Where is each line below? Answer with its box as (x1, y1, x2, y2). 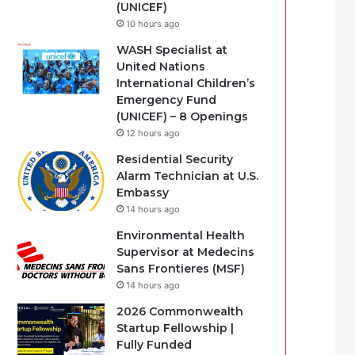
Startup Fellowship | (116, 321, 235, 335)
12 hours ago (126, 128, 181, 139)
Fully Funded (116, 338, 193, 352)
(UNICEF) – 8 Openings (116, 109, 249, 124)
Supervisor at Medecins (116, 245, 255, 259)
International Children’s (116, 76, 256, 90)
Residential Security (116, 152, 234, 166)
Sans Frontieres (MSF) (116, 261, 246, 276)
